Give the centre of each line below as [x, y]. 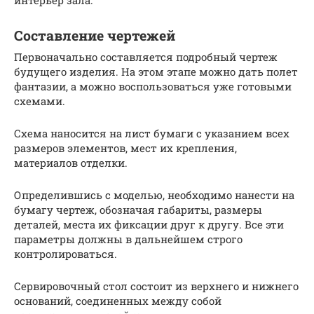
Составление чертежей [95, 35]
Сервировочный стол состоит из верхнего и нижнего [156, 286]
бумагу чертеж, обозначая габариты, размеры [138, 209]
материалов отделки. [71, 162]
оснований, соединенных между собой [118, 300]
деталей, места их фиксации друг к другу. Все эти [149, 224]
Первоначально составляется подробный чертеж [146, 56]
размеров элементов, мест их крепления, [125, 148]
